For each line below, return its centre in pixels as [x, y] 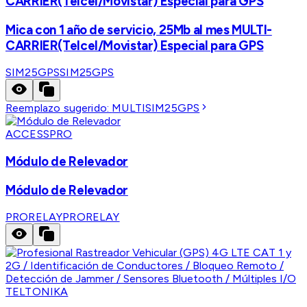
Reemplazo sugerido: [59, 108]
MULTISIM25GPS [156, 108]
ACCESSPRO [39, 134]
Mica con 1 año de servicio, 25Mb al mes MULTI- [139, 29]
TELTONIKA [37, 292]
